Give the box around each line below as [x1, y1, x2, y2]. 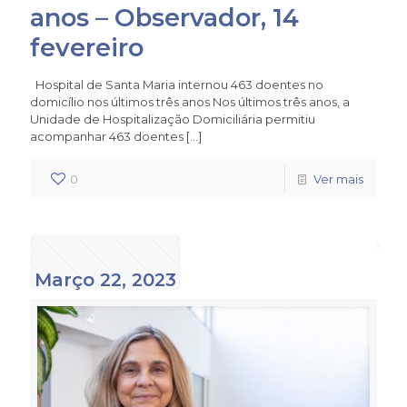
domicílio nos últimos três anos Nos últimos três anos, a [30, 94, 350, 110]
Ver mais [313, 172, 363, 187]
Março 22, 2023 [35, 269, 176, 292]
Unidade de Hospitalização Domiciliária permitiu [30, 112, 315, 127]
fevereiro [30, 33, 144, 64]
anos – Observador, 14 [30, 3, 299, 34]
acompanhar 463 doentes [30, 129, 184, 144]
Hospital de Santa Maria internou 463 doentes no [30, 77, 323, 93]
